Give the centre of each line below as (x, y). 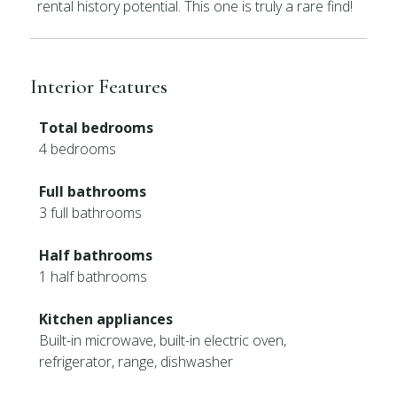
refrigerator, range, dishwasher (136, 362)
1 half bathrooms (93, 276)
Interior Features (99, 86)
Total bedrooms (97, 128)
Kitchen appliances (106, 319)
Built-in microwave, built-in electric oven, (163, 340)
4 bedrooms (78, 149)
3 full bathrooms (91, 213)
